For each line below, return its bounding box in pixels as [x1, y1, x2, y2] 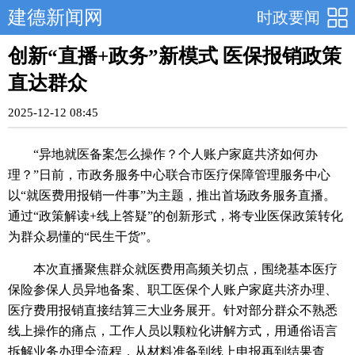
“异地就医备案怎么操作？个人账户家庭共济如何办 [33, 147, 318, 161]
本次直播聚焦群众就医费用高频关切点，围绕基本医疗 [33, 262, 338, 276]
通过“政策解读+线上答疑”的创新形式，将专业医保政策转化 [8, 209, 343, 223]
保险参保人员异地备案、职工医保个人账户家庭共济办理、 [8, 283, 338, 296]
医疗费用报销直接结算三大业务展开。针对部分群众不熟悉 [8, 303, 338, 317]
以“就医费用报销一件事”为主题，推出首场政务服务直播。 [8, 189, 336, 202]
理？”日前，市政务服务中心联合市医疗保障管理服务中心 [8, 168, 330, 181]
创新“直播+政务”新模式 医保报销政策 [8, 45, 342, 67]
